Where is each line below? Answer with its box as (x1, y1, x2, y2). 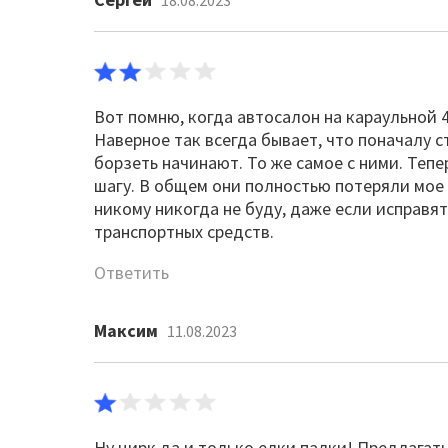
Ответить (94, 261, 170, 284)
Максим (94, 319, 159, 342)
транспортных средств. (94, 220, 275, 243)
